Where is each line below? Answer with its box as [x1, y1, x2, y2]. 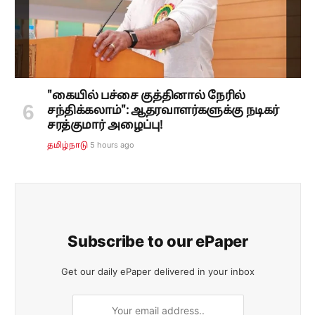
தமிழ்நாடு [47, 141, 89, 151]
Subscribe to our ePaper [67, 232, 248, 251]
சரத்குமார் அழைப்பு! [47, 119, 162, 134]
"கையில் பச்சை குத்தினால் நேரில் [47, 89, 245, 104]
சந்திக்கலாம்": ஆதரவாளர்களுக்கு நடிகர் [47, 104, 279, 119]
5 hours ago [90, 140, 135, 150]
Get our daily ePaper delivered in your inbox [61, 266, 255, 278]
